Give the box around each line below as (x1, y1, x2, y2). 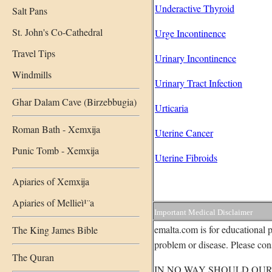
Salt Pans (12, 4, 47, 17)
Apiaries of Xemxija (12, 174, 89, 188)
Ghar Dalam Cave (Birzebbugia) (12, 95, 137, 108)
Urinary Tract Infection (155, 76, 242, 89)
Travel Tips (12, 46, 55, 59)
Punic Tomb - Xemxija (12, 143, 99, 157)
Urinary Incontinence (155, 52, 236, 64)
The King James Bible (12, 223, 98, 236)
